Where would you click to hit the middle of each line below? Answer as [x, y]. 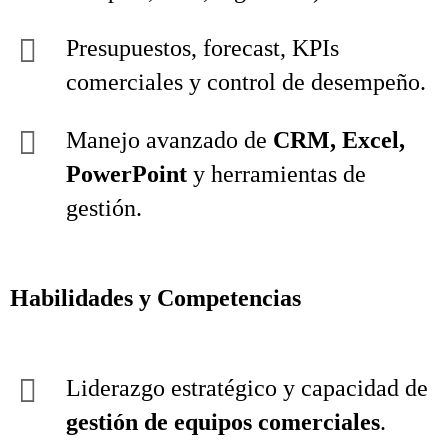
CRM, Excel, [339, 140]
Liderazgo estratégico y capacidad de [247, 388]
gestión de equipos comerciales [223, 422]
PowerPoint [126, 174]
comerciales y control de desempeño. [246, 82]
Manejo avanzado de [169, 140]
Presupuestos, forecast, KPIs [202, 48]
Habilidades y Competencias [155, 298]
